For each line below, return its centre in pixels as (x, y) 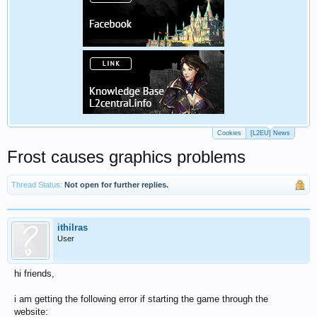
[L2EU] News (270, 133)
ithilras (73, 227)
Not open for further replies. (116, 185)
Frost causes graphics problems (126, 157)
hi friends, (34, 273)
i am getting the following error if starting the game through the (141, 299)
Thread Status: (37, 185)
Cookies (229, 133)
